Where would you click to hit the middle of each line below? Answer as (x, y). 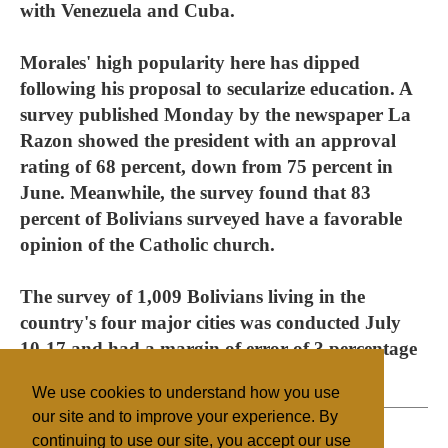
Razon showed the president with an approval (208, 140)
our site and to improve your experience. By (185, 417)
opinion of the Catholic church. (147, 244)
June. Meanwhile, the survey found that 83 (195, 192)
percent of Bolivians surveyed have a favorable (211, 218)
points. (47, 374)
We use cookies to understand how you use (186, 393)
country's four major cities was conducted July (210, 322)
